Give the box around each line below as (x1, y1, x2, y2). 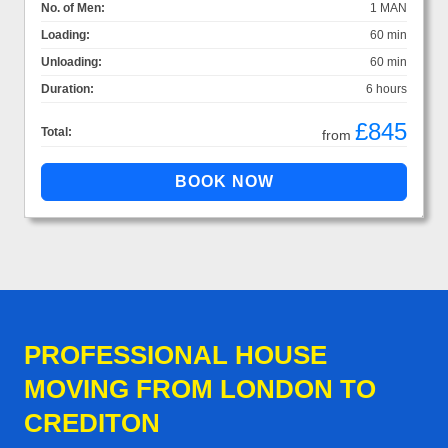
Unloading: (41, 54, 102, 69)
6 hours (366, 81, 407, 96)
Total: (41, 124, 72, 139)
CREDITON (24, 407, 160, 438)
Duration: (41, 81, 94, 96)
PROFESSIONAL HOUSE (24, 339, 327, 370)
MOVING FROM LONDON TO (24, 373, 376, 404)
